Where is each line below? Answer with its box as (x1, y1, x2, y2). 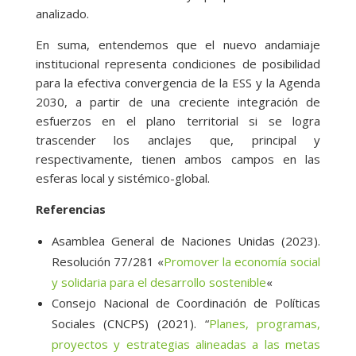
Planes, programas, (208, 315, 321, 332)
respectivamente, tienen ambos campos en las (35, 151, 321, 168)
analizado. (35, 6, 89, 22)
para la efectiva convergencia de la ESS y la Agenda (35, 75, 321, 91)
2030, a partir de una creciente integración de (35, 94, 321, 110)
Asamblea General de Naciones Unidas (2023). (51, 233, 321, 250)
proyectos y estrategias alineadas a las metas (51, 336, 321, 353)
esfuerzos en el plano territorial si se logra (35, 113, 321, 130)
